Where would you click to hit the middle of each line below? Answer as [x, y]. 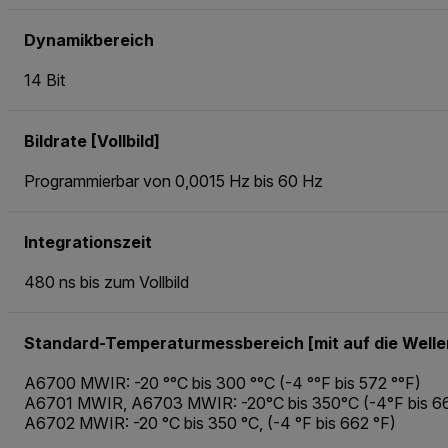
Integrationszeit [88, 241]
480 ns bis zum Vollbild [106, 281]
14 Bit [44, 79]
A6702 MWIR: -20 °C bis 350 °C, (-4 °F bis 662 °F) [210, 422]
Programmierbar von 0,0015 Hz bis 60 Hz [173, 180]
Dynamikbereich [89, 39]
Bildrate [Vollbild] [92, 140]
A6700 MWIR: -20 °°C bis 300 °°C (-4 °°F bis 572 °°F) [222, 382]
